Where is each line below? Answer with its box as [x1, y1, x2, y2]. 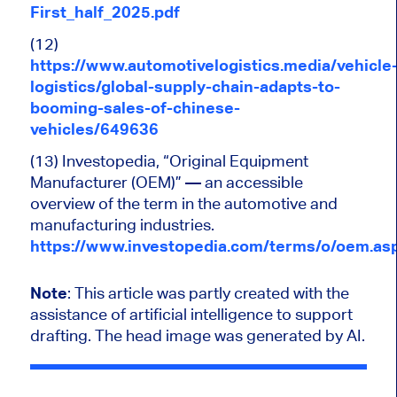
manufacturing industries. [29, 214, 214, 234]
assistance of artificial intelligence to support [29, 304, 353, 323]
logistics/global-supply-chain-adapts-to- [29, 76, 340, 96]
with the [289, 283, 349, 302]
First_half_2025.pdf [29, 2, 180, 21]
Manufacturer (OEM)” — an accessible [29, 172, 303, 191]
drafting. [29, 325, 95, 345]
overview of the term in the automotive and [29, 193, 338, 213]
